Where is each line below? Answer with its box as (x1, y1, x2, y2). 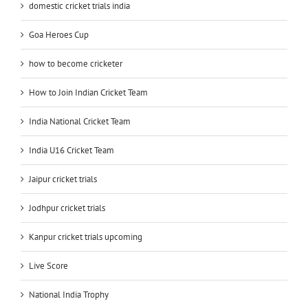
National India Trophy (29, 288, 109, 300)
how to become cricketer (29, 57, 122, 69)
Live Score (29, 259, 68, 272)
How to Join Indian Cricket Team (29, 86, 148, 98)
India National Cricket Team (29, 115, 131, 127)
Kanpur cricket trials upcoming (29, 230, 142, 243)
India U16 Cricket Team (29, 144, 114, 156)
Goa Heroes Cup (29, 28, 89, 41)
